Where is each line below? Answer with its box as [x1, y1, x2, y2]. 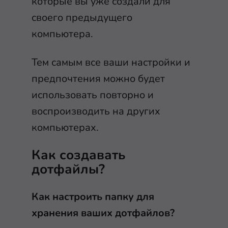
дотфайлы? [32, 160, 105, 178]
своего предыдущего [32, 10, 132, 24]
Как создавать [32, 146, 125, 164]
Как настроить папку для [32, 189, 154, 204]
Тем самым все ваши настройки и [32, 55, 190, 69]
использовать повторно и [32, 88, 154, 102]
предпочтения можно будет [32, 71, 165, 85]
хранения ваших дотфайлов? [32, 206, 175, 220]
